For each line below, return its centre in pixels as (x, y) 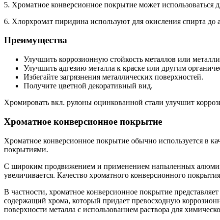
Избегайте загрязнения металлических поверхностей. (113, 77)
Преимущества (36, 40)
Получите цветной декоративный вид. (88, 86)
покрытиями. (26, 149)
